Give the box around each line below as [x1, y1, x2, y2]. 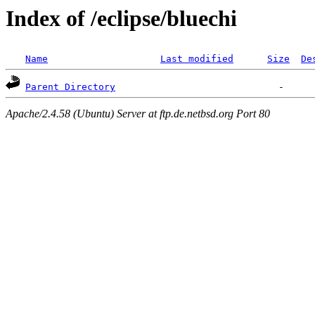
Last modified [160, 53, 233, 65]
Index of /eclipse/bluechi [6, 6, 237, 31]
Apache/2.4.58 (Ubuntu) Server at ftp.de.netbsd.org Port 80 [6, 107, 270, 120]
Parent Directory [25, 82, 115, 93]
